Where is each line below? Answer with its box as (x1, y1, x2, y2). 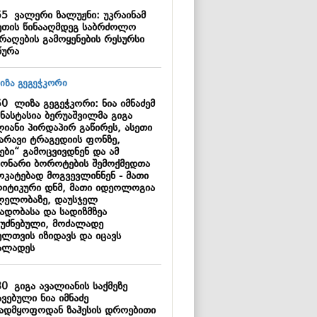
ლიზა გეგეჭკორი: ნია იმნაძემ (7, 97, 155, 112)
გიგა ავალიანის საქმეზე (7, 279, 127, 294)
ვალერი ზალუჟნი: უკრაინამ (7, 8, 146, 23)
